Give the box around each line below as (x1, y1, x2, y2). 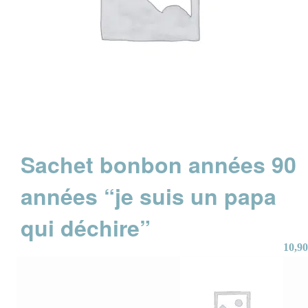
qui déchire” (21, 212, 151, 244)
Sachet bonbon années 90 (21, 148, 297, 181)
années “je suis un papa (21, 180, 277, 212)
